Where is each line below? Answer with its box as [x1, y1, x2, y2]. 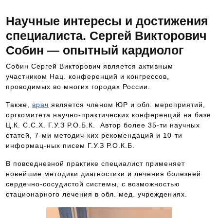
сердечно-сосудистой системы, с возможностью [6, 180, 180, 188]
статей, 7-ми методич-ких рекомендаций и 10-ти [6, 131, 182, 139]
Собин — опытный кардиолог [6, 43, 187, 57]
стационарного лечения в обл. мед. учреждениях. [6, 190, 187, 198]
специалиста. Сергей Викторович [6, 29, 207, 42]
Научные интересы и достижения [6, 14, 208, 28]
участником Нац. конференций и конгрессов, [6, 73, 169, 80]
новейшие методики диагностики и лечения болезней [6, 170, 201, 178]
